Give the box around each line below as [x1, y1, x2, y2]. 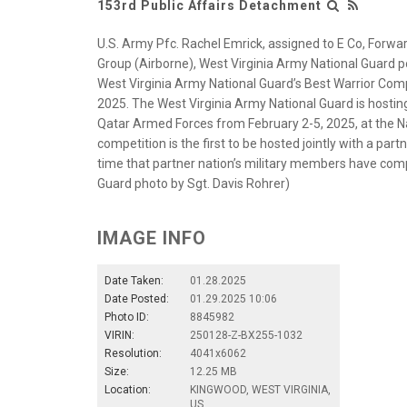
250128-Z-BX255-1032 [190, 328, 303, 342]
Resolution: [104, 346, 162, 360]
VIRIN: [104, 328, 134, 342]
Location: [104, 382, 151, 396]
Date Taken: [104, 273, 164, 287]
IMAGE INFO [97, 226, 206, 249]
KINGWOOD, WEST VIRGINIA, [190, 382, 331, 396]
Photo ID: [104, 310, 149, 323]
